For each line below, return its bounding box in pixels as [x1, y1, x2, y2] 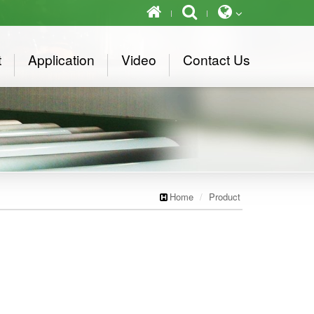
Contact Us [183, 50, 250, 69]
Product [209, 190, 240, 203]
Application [28, 50, 95, 69]
